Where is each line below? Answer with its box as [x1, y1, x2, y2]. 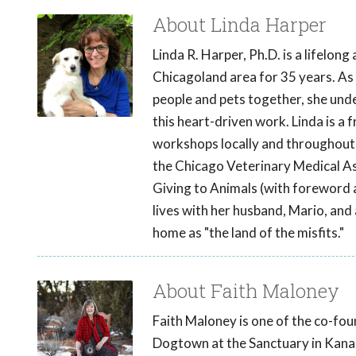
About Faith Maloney [153, 278, 339, 304]
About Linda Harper [153, 12, 327, 38]
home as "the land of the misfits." [153, 224, 344, 242]
